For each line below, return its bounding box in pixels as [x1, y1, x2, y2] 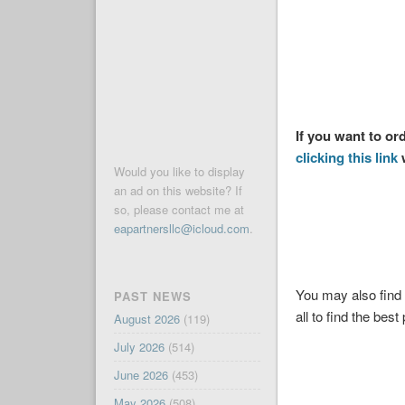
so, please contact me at [113, 201, 244, 219]
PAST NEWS [113, 287, 192, 306]
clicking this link [296, 147, 399, 168]
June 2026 [113, 366, 168, 384]
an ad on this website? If [113, 182, 242, 200]
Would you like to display [113, 163, 245, 181]
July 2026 [113, 338, 165, 356]
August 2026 [113, 310, 180, 328]
